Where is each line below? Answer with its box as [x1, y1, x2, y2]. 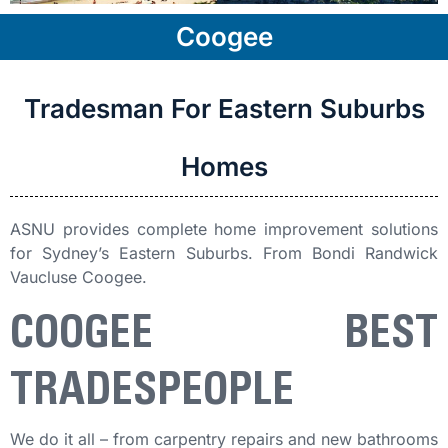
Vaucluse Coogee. [10, 267, 147, 288]
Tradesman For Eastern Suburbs [23, 93, 425, 125]
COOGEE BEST [10, 309, 438, 358]
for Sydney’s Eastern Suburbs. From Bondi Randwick [10, 243, 438, 264]
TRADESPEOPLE [10, 366, 294, 415]
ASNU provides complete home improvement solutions [10, 219, 438, 240]
